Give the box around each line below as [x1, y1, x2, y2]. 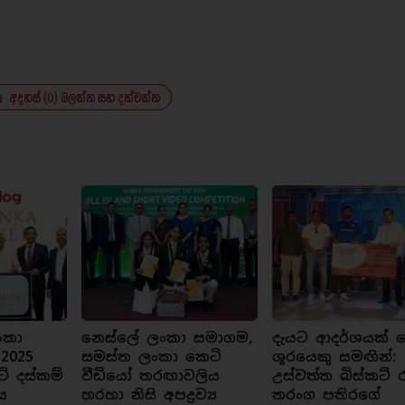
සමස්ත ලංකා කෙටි [80, 348, 221, 366]
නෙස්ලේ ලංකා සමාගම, [80, 329, 252, 347]
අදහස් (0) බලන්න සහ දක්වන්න [9, 89, 160, 106]
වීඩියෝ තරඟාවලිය [80, 367, 220, 385]
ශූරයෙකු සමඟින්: [272, 348, 397, 366]
